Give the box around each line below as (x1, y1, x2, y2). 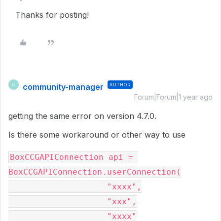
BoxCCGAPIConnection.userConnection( (8, 167, 181, 177)
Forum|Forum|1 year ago (134, 93, 213, 101)
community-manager (23, 82, 104, 92)
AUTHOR (110, 82, 131, 87)
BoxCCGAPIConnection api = (10, 152, 133, 162)
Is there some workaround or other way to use (8, 130, 185, 140)
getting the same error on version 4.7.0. (8, 111, 156, 121)
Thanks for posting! (15, 10, 91, 20)
